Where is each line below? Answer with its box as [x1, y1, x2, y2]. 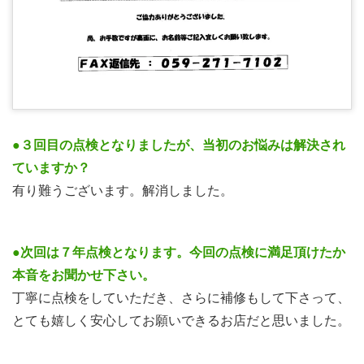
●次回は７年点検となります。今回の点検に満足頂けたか [12, 245, 345, 259]
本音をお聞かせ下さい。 [12, 267, 155, 282]
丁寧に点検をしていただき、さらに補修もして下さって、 [12, 290, 350, 305]
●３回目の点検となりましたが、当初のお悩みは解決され [12, 137, 345, 152]
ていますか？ [12, 160, 90, 175]
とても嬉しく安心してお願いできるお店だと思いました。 [12, 313, 350, 327]
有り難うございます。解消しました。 [12, 183, 233, 197]
